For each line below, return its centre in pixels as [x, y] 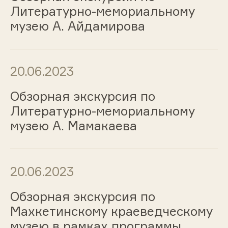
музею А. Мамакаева [73, 126]
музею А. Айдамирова [77, 26]
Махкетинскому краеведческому [111, 211]
